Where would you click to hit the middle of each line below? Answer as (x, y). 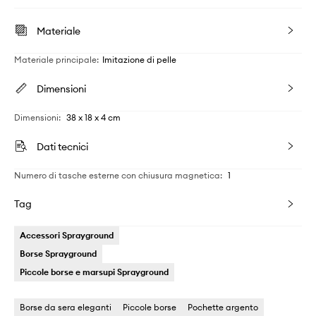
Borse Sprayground (58, 254)
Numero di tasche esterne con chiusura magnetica (117, 175)
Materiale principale (55, 60)
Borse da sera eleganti (66, 307)
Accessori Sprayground (67, 235)
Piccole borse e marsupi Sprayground (94, 272)
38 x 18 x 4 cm (93, 117)
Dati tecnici (62, 147)
